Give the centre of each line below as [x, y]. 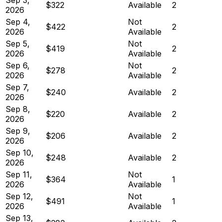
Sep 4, [18, 22]
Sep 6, [18, 65]
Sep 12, [19, 196]
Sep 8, [18, 109]
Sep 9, [18, 131]
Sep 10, [20, 152]
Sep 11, [19, 174]
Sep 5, [18, 43]
